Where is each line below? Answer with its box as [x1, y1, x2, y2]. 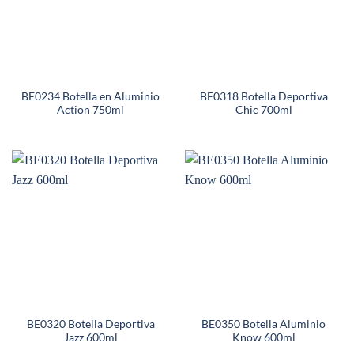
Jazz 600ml [63, 331, 118, 345]
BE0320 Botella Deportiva [26, 318, 155, 331]
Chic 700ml [235, 104, 292, 117]
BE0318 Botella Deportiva [199, 90, 328, 104]
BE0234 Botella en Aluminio [21, 90, 160, 104]
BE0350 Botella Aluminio [201, 318, 326, 331]
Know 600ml [232, 331, 296, 345]
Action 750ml [57, 104, 124, 117]
